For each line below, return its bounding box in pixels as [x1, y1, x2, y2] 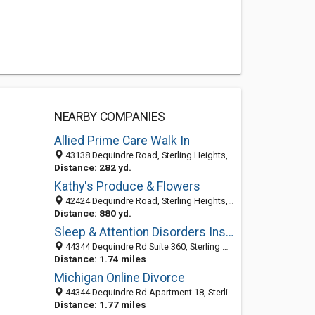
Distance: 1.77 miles [53, 299, 146, 310]
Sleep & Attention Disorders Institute [225, 225, 233, 239]
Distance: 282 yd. [53, 162, 131, 173]
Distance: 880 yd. [53, 207, 131, 219]
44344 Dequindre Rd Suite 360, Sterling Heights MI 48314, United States [63, 241, 222, 252]
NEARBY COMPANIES [53, 110, 165, 124]
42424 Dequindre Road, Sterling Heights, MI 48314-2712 [63, 195, 228, 206]
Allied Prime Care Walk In [53, 134, 190, 148]
